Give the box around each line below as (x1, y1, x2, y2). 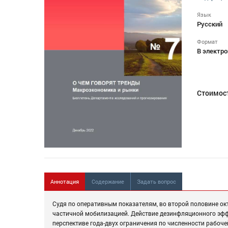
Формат (197, 38, 218, 46)
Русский (197, 19, 222, 29)
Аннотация (50, 178, 79, 186)
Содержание (92, 178, 124, 186)
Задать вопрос (137, 178, 176, 186)
